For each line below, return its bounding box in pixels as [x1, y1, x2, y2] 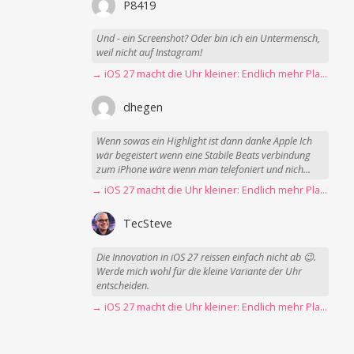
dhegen [123, 99, 164, 115]
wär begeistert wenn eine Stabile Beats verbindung [96, 148, 311, 162]
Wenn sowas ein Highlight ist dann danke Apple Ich [96, 134, 313, 148]
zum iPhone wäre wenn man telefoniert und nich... [96, 162, 311, 176]
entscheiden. [96, 279, 150, 293]
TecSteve [123, 216, 173, 232]
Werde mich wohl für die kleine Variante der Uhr [96, 265, 303, 279]
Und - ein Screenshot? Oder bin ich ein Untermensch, [96, 32, 321, 46]
